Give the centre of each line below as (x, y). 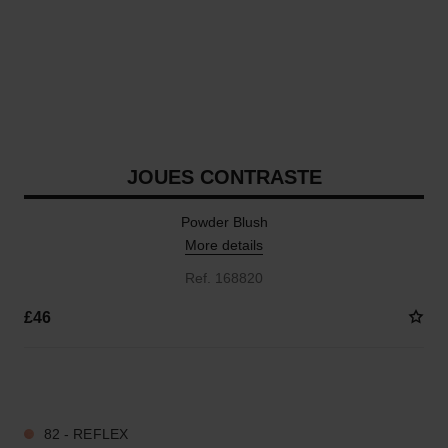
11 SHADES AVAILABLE (92, 384)
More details (224, 245)
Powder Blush (224, 222)
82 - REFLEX (85, 434)
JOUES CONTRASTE (224, 177)
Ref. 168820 (224, 278)
